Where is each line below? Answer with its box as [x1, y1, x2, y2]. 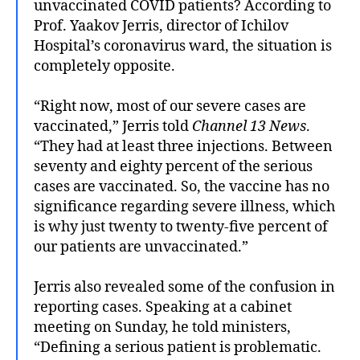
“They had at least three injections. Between [34, 137, 333, 156]
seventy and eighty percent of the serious [34, 157, 313, 176]
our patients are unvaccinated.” [34, 237, 248, 256]
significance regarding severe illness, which [34, 197, 335, 216]
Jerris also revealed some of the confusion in [34, 277, 335, 297]
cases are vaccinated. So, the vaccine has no [34, 177, 329, 196]
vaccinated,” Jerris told [34, 117, 192, 136]
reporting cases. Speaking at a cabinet [34, 297, 292, 317]
